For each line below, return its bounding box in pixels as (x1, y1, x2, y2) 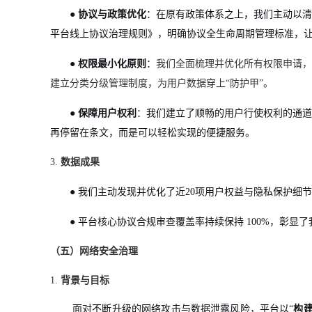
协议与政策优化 (78, 9, 146, 19)
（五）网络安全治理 (50, 246, 138, 256)
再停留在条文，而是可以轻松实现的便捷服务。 (50, 127, 255, 138)
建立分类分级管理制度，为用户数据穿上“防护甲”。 (50, 78, 273, 88)
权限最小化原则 (78, 58, 146, 69)
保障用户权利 (78, 108, 136, 118)
